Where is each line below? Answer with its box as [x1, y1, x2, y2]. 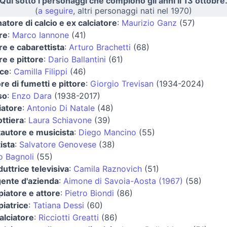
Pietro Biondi [64, 187, 114, 198]
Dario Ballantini [48, 54, 106, 64]
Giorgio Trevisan [90, 78, 154, 89]
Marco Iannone [12, 29, 69, 40]
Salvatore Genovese [19, 139, 96, 149]
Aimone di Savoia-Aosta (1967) [63, 175, 183, 186]
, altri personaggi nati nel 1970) [73, 5, 192, 16]
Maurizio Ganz [121, 17, 177, 28]
